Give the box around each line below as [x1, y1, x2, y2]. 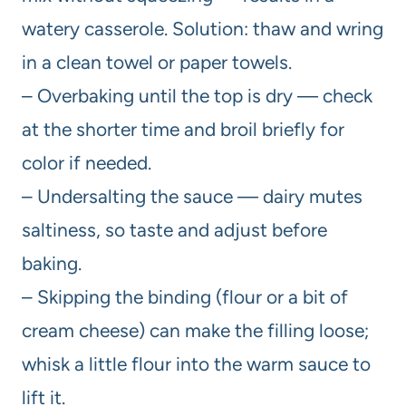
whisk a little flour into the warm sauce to [22, 352, 371, 375]
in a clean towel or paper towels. [22, 50, 292, 73]
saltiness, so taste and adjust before [22, 217, 327, 241]
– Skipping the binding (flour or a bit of [22, 285, 348, 308]
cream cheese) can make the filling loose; [22, 318, 369, 342]
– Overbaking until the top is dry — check [22, 83, 372, 107]
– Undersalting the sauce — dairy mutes [22, 184, 362, 208]
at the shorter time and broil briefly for [22, 117, 344, 140]
